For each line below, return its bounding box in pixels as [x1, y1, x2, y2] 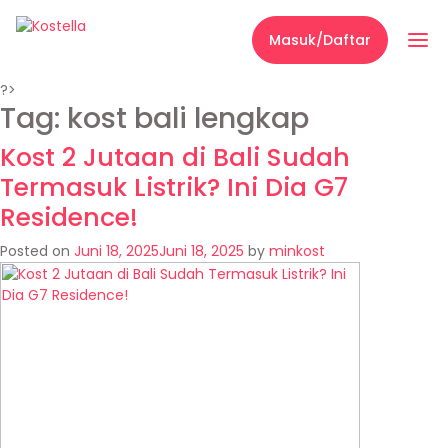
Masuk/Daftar [269, 30, 371, 50]
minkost [269, 241, 325, 261]
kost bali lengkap [67, 98, 309, 138]
